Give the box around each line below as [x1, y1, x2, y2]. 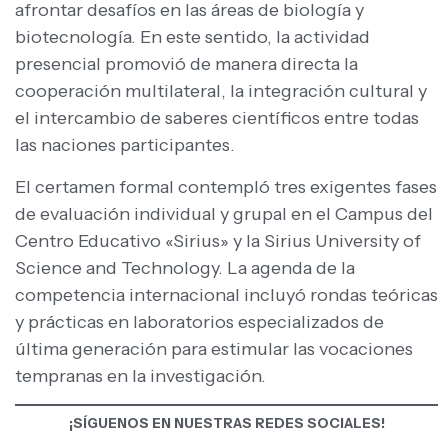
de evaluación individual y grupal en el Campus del [15, 202, 433, 225]
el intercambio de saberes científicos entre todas [15, 107, 419, 130]
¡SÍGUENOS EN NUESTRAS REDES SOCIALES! [68, 415, 385, 432]
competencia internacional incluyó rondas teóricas [15, 283, 438, 306]
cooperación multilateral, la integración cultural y [15, 80, 427, 103]
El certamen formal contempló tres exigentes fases [15, 175, 437, 198]
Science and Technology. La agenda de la [15, 256, 355, 279]
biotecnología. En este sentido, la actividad [15, 26, 370, 49]
